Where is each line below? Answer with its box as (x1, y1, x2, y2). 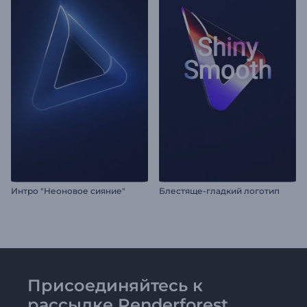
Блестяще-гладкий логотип (159, 186, 280, 197)
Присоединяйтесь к (27, 275, 203, 296)
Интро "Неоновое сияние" (11, 186, 125, 197)
